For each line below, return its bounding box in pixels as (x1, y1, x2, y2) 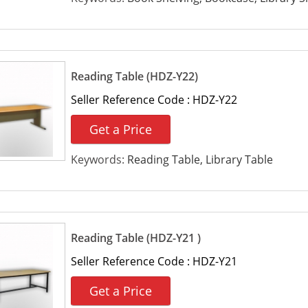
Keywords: (70, 152, 127, 167)
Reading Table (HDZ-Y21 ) (70, 230, 201, 245)
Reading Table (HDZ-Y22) (70, 69, 198, 84)
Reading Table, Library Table (126, 152, 273, 167)
